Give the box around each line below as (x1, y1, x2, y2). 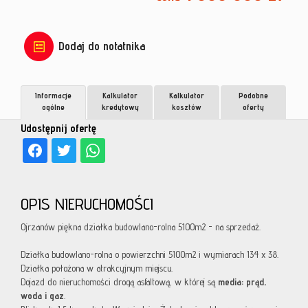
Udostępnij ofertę (21, 122, 96, 135)
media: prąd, (215, 276, 266, 288)
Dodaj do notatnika (58, 39, 145, 54)
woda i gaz (21, 290, 64, 302)
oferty (243, 102, 264, 113)
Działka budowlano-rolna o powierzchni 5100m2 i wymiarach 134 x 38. (21, 249, 278, 261)
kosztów (172, 102, 201, 113)
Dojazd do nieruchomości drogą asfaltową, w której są (21, 276, 215, 288)
